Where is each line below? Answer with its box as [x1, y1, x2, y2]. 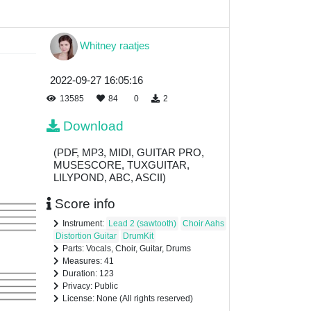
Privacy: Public [62, 281, 118, 292]
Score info [55, 196, 115, 212]
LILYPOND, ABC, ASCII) [53, 171, 166, 184]
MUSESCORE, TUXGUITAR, [53, 159, 190, 171]
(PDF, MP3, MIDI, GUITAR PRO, [53, 146, 204, 159]
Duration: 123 [62, 269, 114, 279]
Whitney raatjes [80, 39, 150, 51]
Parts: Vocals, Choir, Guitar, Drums [62, 244, 191, 254]
